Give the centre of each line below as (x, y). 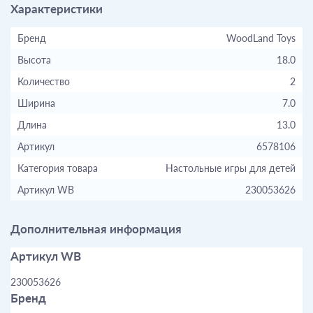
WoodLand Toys (261, 38)
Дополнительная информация (96, 228)
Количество (44, 81)
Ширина (36, 103)
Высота (34, 59)
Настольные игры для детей (231, 168)
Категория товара (58, 168)
